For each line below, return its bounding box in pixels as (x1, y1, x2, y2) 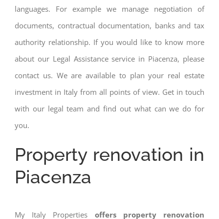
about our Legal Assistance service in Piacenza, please (15, 53, 204, 64)
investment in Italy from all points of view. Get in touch (15, 87, 204, 97)
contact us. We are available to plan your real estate (15, 70, 204, 80)
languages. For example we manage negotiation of (15, 3, 204, 14)
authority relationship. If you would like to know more (15, 37, 204, 47)
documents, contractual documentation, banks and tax (15, 20, 204, 30)
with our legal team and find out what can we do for (15, 103, 204, 113)
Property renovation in (15, 143, 204, 165)
